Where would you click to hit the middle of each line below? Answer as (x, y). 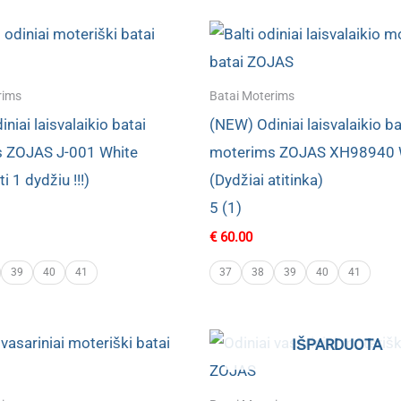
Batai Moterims (252, 96)
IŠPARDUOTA (337, 345)
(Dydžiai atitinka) (266, 179)
